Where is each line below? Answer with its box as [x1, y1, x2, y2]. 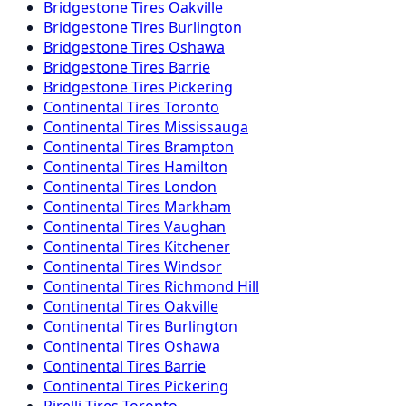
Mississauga [164, 116, 248, 137]
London [164, 176, 217, 197]
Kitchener [164, 236, 230, 256]
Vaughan [164, 216, 226, 237]
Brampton [164, 136, 234, 157]
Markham [164, 196, 231, 217]
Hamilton [164, 156, 227, 177]
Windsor [164, 256, 222, 276]
